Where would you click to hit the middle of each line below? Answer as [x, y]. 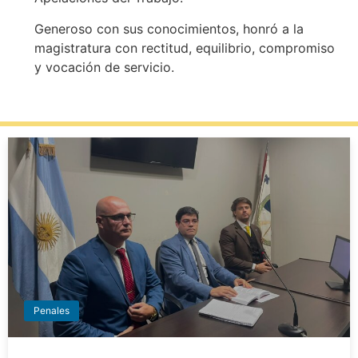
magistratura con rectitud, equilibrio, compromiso [184, 48]
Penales [52, 311]
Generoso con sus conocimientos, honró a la [169, 28]
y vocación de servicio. [104, 67]
